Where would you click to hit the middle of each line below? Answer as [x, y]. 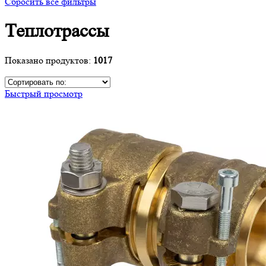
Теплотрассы [57, 31]
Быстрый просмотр [44, 94]
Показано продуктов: [49, 61]
